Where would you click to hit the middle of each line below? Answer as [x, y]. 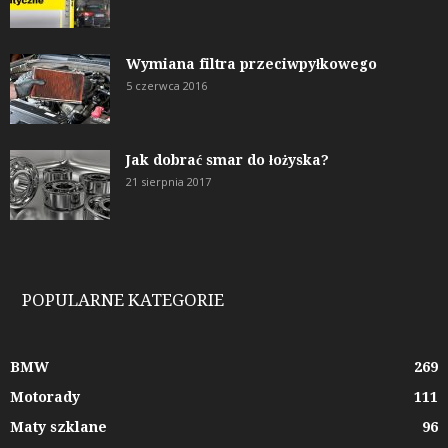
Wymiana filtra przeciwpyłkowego [251, 63]
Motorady [45, 396]
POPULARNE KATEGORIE [123, 299]
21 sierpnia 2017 [168, 181]
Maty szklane [58, 426]
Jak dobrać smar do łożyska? [227, 159]
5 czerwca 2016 [166, 85]
